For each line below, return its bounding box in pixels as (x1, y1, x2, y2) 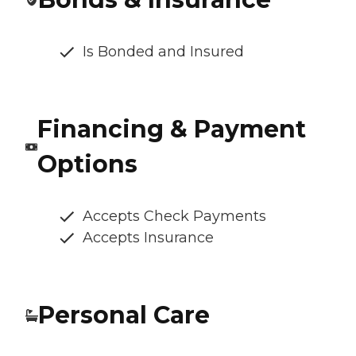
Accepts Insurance (83, 229, 214, 247)
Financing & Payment (37, 114, 306, 145)
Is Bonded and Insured (83, 43, 244, 61)
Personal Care (38, 300, 210, 331)
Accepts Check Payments (83, 207, 266, 226)
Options (37, 149, 137, 180)
